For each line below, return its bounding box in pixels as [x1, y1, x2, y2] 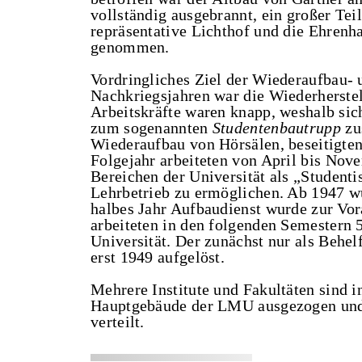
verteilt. [90, 313, 145, 330]
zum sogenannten [90, 119, 213, 137]
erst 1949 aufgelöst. [90, 248, 225, 266]
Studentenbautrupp [212, 119, 341, 137]
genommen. [90, 38, 170, 56]
